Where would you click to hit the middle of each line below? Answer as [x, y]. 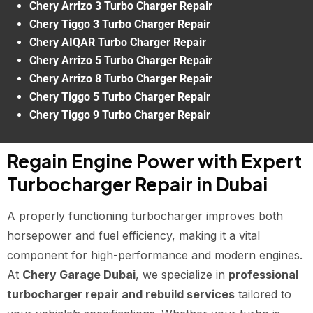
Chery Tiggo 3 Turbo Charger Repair [120, 24]
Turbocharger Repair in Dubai [137, 184]
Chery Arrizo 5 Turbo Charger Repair [121, 61]
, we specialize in [182, 275]
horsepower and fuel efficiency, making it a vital [133, 236]
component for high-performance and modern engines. [155, 255]
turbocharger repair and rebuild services [121, 294]
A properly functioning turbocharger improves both [145, 216]
